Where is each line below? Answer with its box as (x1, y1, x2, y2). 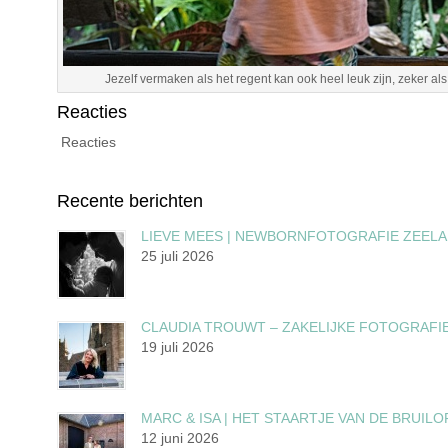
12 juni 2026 (141, 429, 219, 446)
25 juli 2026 (141, 247, 214, 264)
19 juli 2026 (141, 338, 214, 355)
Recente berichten (57, 190, 203, 211)
